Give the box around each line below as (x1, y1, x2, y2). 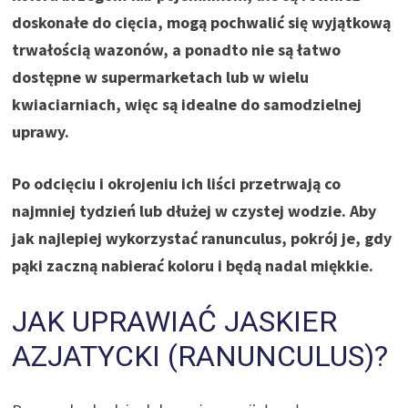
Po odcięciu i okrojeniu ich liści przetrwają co (12, 172, 342, 194)
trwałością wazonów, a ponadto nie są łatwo (12, 38, 342, 60)
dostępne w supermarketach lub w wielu (12, 66, 310, 87)
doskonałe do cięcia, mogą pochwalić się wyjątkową (12, 11, 392, 33)
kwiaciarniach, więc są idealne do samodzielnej (12, 93, 362, 115)
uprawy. (12, 120, 70, 142)
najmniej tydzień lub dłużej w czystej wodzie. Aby (12, 199, 377, 221)
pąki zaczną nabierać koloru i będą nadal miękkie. (12, 254, 374, 276)
